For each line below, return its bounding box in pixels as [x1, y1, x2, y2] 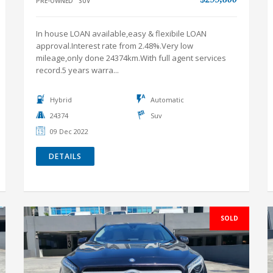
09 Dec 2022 [50, 127, 88, 136]
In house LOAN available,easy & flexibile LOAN [36, 28, 207, 39]
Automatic [151, 95, 184, 104]
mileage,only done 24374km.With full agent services [36, 52, 226, 63]
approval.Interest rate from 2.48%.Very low [36, 40, 193, 51]
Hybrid [50, 95, 72, 104]
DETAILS [49, 151, 82, 161]
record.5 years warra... [36, 65, 119, 76]
